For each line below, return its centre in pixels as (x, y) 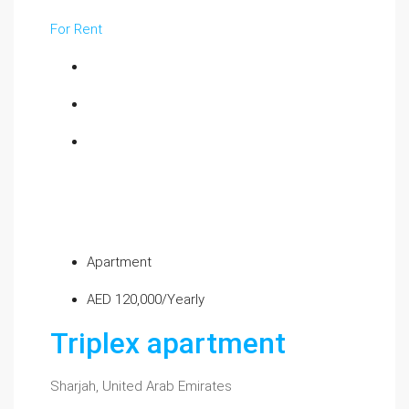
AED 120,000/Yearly (146, 299)
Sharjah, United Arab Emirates (141, 386)
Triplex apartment (168, 343)
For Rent (76, 29)
